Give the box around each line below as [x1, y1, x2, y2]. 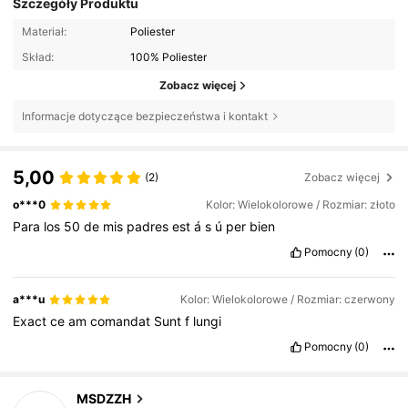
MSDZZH [76, 390, 131, 406]
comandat [90, 312, 155, 329]
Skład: [21, 50, 54, 65]
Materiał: [21, 24, 66, 38]
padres [127, 218, 173, 234]
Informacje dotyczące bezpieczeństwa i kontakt [21, 108, 268, 123]
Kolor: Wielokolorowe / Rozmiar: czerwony [179, 292, 395, 307]
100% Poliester [130, 50, 208, 65]
